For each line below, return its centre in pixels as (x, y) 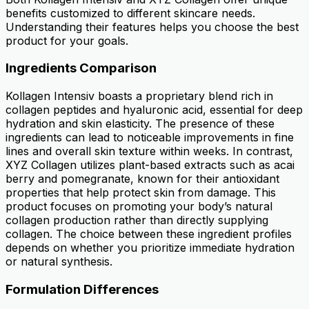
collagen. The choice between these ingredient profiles (149, 234)
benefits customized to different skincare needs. (130, 13)
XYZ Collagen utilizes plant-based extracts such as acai (150, 165)
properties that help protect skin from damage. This (141, 193)
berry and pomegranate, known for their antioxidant (142, 179)
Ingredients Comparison (81, 68)
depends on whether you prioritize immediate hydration (150, 248)
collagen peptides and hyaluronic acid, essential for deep (154, 110)
